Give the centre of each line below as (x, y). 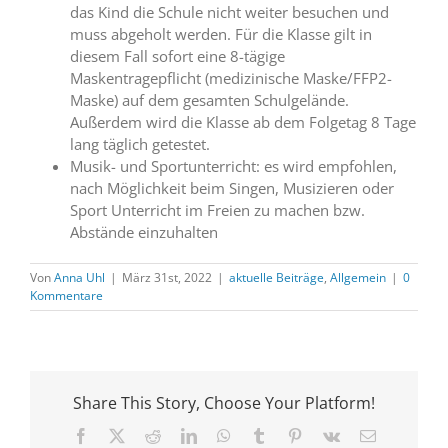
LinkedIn (224, 435)
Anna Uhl (79, 278)
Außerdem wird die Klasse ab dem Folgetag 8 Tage (243, 122)
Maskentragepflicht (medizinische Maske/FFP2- (231, 78)
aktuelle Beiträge (276, 278)
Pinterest (328, 435)
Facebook (118, 435)
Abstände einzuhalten (144, 232)
